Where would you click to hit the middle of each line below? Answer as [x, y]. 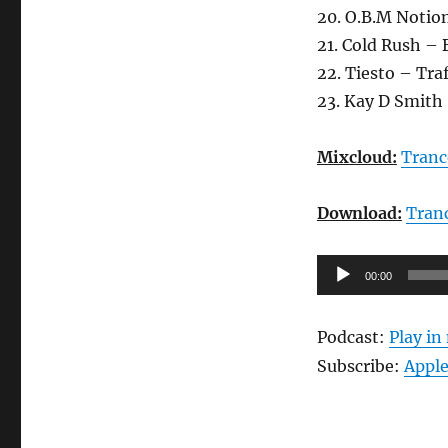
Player [340, 296]
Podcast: [352, 337]
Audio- [343, 268]
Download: [359, 213]
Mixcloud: [356, 157]
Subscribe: [360, 366]
